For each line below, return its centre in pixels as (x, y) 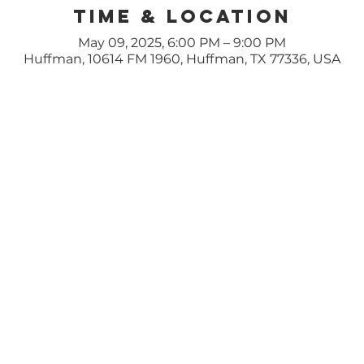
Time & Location (182, 16)
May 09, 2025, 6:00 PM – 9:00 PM (182, 42)
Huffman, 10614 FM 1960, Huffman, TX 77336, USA (182, 58)
